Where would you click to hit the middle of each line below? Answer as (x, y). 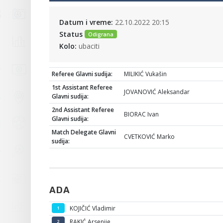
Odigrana (101, 34)
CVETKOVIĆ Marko (149, 137)
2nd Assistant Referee (83, 110)
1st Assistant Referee (82, 87)
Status (71, 34)
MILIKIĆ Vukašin (145, 74)
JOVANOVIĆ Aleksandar (157, 92)
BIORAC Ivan (141, 114)
